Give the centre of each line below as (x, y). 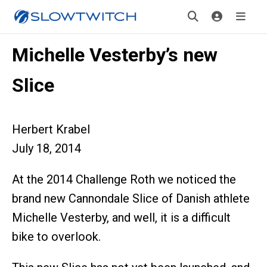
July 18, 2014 (46, 148)
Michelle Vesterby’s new (115, 55)
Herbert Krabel (51, 129)
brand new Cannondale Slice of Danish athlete (131, 198)
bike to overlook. (56, 237)
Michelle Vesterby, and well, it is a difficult (121, 218)
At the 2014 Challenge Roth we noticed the (124, 179)
